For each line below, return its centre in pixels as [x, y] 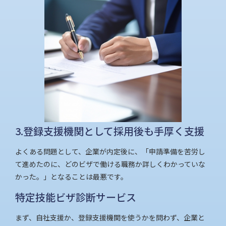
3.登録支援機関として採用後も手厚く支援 [110, 131]
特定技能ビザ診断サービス [76, 197]
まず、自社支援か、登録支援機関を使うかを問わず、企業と [110, 218]
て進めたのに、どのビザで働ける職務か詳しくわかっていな [110, 164]
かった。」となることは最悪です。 [71, 177]
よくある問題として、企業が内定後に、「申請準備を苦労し [110, 152]
